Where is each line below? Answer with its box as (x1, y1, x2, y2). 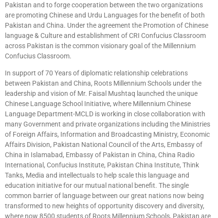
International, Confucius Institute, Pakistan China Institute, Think (5, 161, 199, 169)
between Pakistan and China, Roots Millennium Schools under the (5, 79, 201, 88)
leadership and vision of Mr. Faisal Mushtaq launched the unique (5, 90, 198, 98)
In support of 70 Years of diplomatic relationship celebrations (5, 69, 188, 77)
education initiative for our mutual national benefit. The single (5, 182, 189, 190)
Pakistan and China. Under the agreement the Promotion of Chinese (5, 21, 208, 29)
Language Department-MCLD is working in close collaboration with (5, 110, 205, 118)
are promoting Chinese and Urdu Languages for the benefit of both (5, 11, 205, 19)
